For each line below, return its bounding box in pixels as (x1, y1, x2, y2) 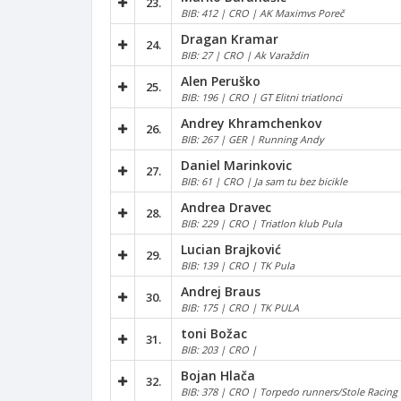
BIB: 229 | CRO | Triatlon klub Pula (181, 216, 342, 230)
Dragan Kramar (181, 30, 278, 47)
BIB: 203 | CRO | (181, 342, 257, 356)
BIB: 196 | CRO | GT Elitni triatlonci (181, 90, 342, 104)
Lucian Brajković (181, 240, 281, 258)
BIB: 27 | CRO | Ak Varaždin (181, 47, 309, 62)
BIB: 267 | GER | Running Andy (181, 132, 324, 146)
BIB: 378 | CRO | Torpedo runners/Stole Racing (181, 384, 397, 398)
